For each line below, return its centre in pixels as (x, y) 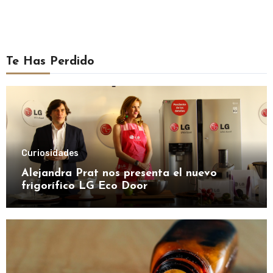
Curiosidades (50, 153)
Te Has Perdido (50, 61)
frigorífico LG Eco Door (84, 186)
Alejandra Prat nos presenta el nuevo (119, 173)
